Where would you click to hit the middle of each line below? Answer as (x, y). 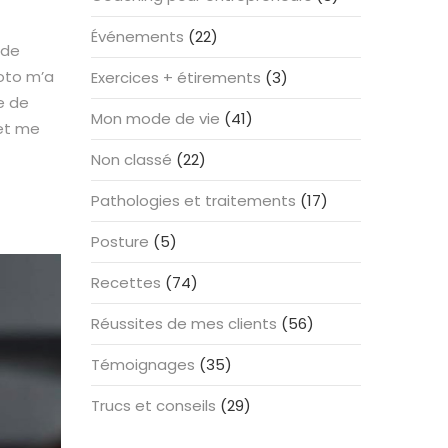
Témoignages (143, 364)
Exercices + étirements (176, 77)
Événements (137, 36)
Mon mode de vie (155, 118)
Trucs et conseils (153, 405)
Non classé (131, 159)
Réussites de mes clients (184, 323)
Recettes (126, 282)
